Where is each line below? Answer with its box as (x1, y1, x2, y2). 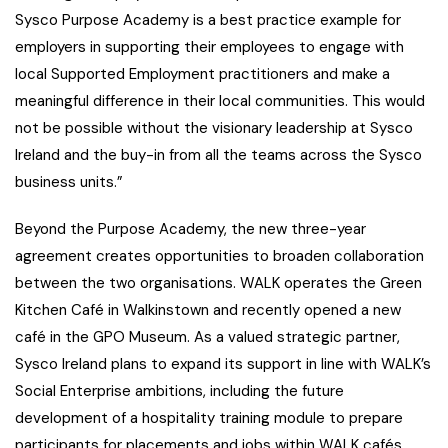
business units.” (15, 171, 123, 192)
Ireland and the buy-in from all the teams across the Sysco (15, 144, 422, 165)
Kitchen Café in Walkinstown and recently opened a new (15, 299, 401, 320)
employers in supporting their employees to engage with (15, 36, 404, 57)
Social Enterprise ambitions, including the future (15, 380, 344, 401)
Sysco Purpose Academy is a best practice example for (15, 9, 401, 30)
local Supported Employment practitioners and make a (15, 63, 390, 84)
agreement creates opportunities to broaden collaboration (15, 245, 424, 266)
